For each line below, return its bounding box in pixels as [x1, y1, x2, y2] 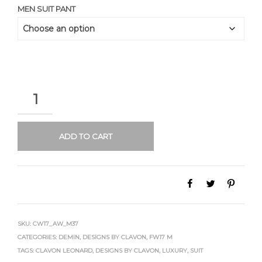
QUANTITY [17, 88, 56, 97]
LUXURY [162, 247, 187, 254]
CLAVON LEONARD [36, 247, 92, 254]
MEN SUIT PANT [18, 4, 75, 13]
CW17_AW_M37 [33, 220, 78, 227]
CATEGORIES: [18, 233, 58, 241]
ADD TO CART [58, 132, 112, 141]
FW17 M [149, 233, 173, 241]
